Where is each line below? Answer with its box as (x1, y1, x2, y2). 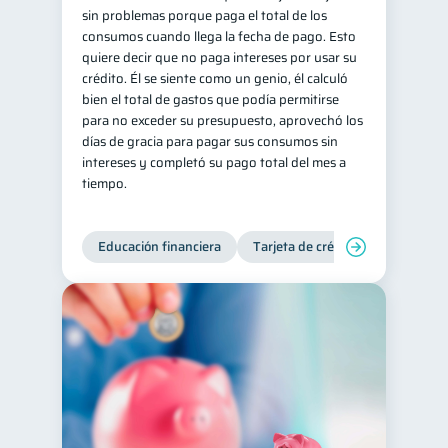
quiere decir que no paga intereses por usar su (82, 47, 357, 68)
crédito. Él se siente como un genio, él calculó (82, 68, 348, 89)
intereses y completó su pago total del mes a (82, 152, 346, 173)
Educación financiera (98, 236, 221, 257)
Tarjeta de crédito (253, 236, 357, 257)
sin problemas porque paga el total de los (82, 5, 327, 26)
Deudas (389, 236, 434, 257)
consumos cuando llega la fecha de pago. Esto (82, 26, 356, 47)
